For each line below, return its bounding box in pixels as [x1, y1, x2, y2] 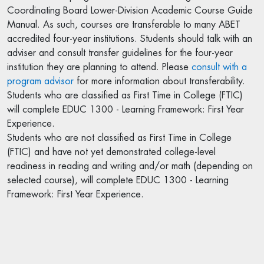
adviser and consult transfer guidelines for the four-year [7, 48, 233, 58]
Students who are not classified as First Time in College [7, 133, 232, 143]
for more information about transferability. [74, 77, 245, 87]
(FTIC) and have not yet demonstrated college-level [7, 147, 216, 157]
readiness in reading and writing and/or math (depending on [7, 161, 253, 171]
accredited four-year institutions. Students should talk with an [7, 34, 252, 44]
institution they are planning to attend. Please [7, 62, 192, 72]
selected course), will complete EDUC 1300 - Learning [7, 176, 229, 186]
